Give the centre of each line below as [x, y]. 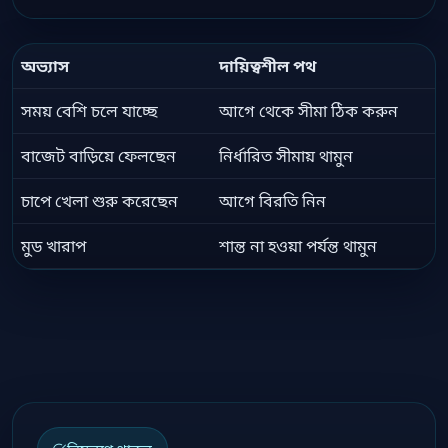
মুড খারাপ [53, 246]
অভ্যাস [45, 66]
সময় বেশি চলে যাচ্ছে [89, 111]
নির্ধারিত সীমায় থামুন [286, 156]
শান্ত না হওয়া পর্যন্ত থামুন [298, 246]
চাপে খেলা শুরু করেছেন [99, 201]
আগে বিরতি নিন [272, 201]
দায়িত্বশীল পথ [267, 66]
